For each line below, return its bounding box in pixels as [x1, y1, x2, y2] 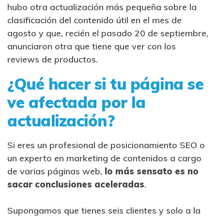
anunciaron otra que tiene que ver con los [7, 40, 176, 52]
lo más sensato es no [105, 165, 199, 177]
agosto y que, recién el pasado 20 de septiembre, [7, 27, 208, 39]
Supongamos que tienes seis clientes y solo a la [7, 204, 201, 216]
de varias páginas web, [7, 165, 105, 177]
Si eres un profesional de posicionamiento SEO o [7, 139, 205, 151]
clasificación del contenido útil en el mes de [7, 14, 182, 26]
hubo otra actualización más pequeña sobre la [7, 1, 197, 13]
